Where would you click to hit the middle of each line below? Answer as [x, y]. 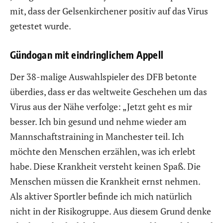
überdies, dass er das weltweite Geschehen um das [109, 91]
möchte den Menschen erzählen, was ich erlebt [103, 151]
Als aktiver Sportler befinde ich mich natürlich [101, 196]
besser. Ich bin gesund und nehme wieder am [98, 121]
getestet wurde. [41, 26]
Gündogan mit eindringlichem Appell [87, 54]
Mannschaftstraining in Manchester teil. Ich [97, 136]
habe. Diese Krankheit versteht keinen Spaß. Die [105, 166]
